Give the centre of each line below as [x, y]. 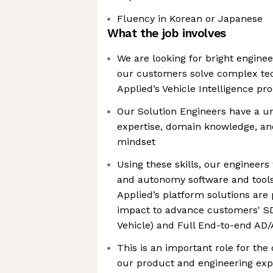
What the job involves [167, 33]
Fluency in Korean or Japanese [190, 19]
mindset [136, 142]
